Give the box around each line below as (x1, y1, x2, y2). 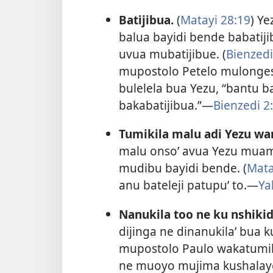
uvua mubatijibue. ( (118, 46, 226, 63)
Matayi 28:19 (180, 12, 250, 29)
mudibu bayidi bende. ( (118, 160, 247, 177)
